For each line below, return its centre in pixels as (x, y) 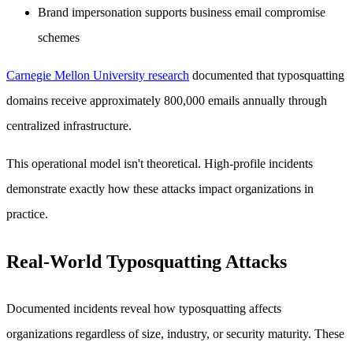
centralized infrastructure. (69, 126)
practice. (27, 214)
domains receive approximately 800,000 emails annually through (167, 101)
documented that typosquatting (267, 76)
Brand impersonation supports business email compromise (182, 13)
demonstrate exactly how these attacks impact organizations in (160, 189)
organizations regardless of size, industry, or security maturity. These (175, 333)
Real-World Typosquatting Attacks (147, 261)
